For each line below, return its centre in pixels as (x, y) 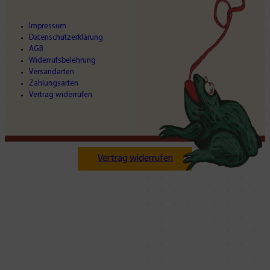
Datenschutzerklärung (66, 37)
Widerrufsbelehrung (62, 60)
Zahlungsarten (54, 83)
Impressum (48, 26)
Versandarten (52, 72)
